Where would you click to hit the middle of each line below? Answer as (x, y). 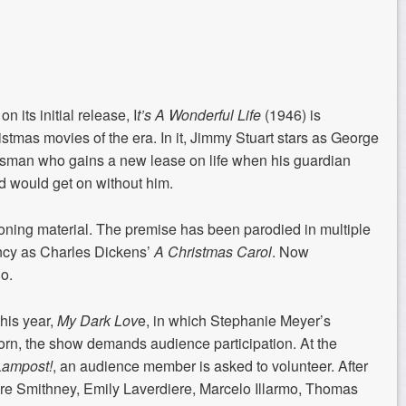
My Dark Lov (97, 320)
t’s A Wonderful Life (199, 114)
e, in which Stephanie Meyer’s (234, 320)
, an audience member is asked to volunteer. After (210, 365)
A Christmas (193, 251)
